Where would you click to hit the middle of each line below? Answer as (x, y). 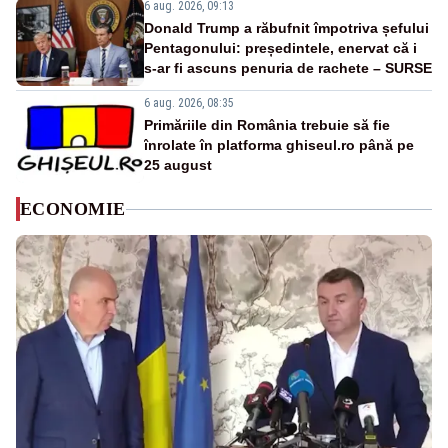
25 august (178, 165)
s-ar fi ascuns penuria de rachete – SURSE (288, 68)
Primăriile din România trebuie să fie (267, 125)
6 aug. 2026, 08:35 (189, 103)
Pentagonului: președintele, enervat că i (280, 48)
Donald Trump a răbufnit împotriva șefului (286, 28)
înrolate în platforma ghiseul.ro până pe (279, 145)
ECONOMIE (73, 209)
